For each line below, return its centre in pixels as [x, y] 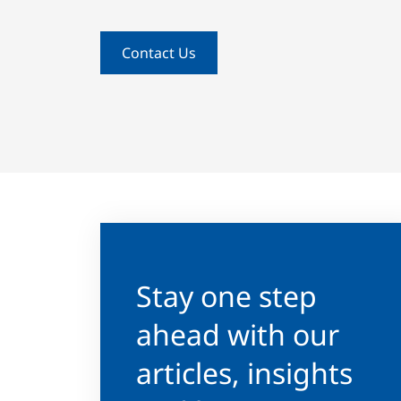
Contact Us [159, 52]
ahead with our [238, 334]
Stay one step [226, 295]
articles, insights [244, 372]
